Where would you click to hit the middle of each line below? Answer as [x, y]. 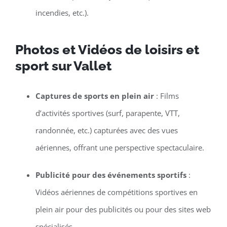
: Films [166, 96]
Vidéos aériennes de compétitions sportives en [116, 192]
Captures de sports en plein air [94, 96]
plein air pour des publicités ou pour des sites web [123, 210]
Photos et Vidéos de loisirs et [107, 50]
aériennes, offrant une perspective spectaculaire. [120, 148]
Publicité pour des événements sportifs [111, 175]
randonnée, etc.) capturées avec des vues [106, 130]
